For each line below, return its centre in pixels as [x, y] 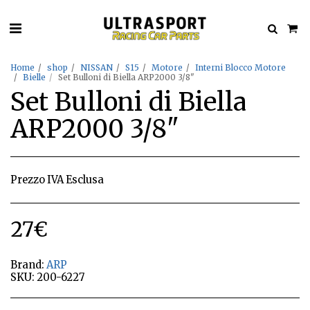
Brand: [27, 265]
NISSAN [97, 67]
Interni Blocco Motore [240, 67]
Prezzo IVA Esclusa [57, 180]
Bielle [34, 77]
